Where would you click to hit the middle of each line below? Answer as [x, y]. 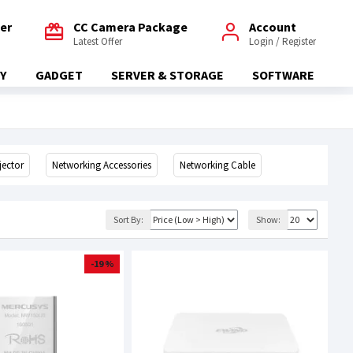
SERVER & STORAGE [167, 75]
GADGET [59, 75]
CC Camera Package [130, 26]
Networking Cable [217, 165]
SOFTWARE [284, 75]
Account [273, 26]
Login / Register [282, 41]
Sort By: [128, 219]
